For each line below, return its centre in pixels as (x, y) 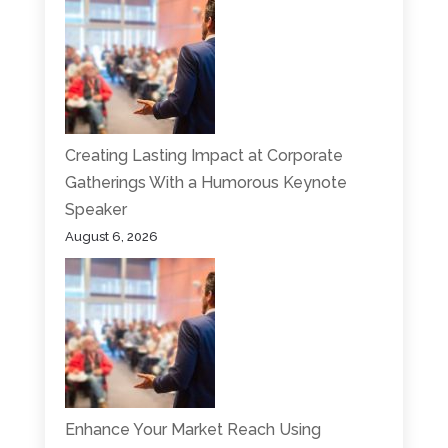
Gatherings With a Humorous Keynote (205, 182)
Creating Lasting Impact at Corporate (203, 155)
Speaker (95, 209)
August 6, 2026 (111, 236)
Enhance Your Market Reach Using (192, 429)
